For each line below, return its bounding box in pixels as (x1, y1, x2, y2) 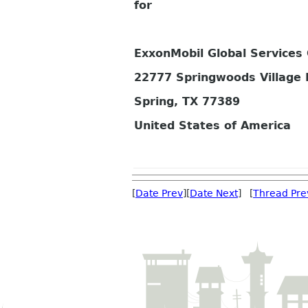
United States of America (134, 119, 291, 133)
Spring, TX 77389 (134, 95, 240, 109)
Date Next (190, 187, 238, 199)
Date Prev (135, 187, 183, 199)
